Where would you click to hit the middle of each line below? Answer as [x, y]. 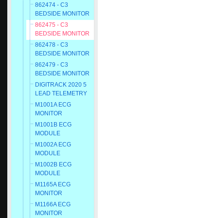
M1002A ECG [53, 145]
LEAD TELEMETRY [61, 93]
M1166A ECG [53, 204]
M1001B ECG [53, 125]
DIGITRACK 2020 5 [61, 85]
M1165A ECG [53, 184]
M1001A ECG [53, 105]
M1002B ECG [53, 164]
